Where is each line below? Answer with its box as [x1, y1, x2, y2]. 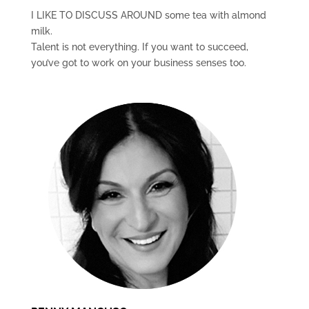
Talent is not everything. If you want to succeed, [30, 41, 248, 52]
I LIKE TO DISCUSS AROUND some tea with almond [30, 10, 266, 21]
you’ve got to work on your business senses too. [30, 57, 246, 68]
